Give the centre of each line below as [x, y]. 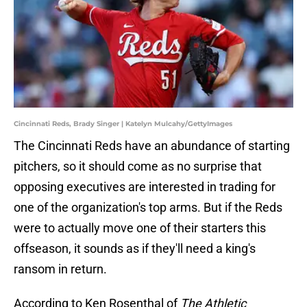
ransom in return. [60, 269]
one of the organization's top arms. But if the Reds [148, 208]
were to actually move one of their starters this [140, 228]
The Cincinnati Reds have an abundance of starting [152, 146]
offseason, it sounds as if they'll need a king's [135, 249]
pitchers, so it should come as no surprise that [138, 167]
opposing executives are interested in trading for [145, 187]
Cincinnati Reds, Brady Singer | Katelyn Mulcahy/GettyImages [123, 124]
